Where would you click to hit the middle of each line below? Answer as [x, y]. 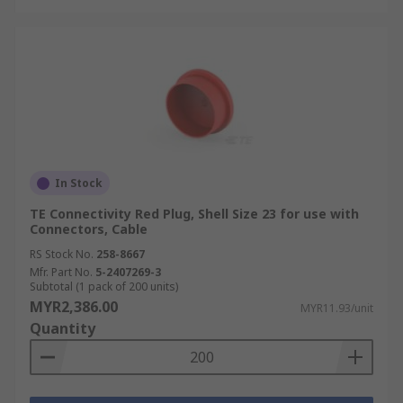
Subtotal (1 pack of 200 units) [104, 287]
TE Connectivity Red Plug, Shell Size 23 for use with [194, 214]
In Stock [79, 183]
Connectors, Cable [89, 229]
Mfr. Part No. [61, 272]
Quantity [63, 328]
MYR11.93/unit [337, 308]
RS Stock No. [62, 254]
